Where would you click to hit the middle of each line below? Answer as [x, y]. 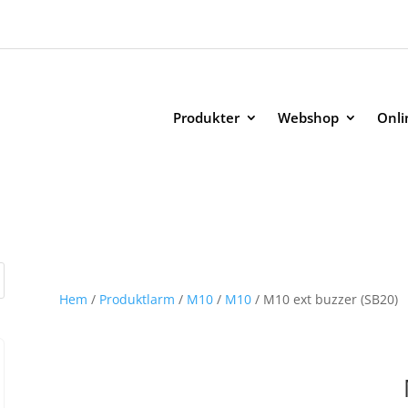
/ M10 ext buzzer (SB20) [324, 300]
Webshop [308, 117]
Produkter [206, 117]
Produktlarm [137, 300]
